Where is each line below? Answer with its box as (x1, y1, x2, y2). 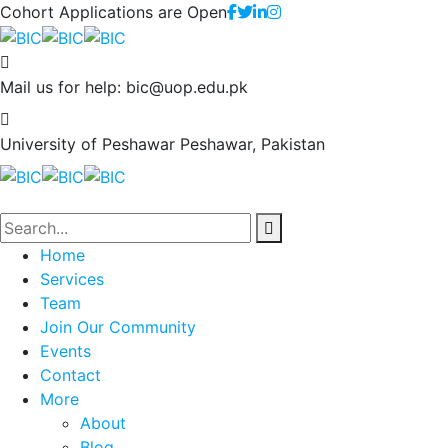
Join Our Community (40, 317, 196, 338)
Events (40, 341, 91, 362)
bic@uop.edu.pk (126, 76, 248, 97)
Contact (40, 365, 101, 386)
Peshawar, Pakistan (180, 133, 325, 154)
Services (40, 269, 104, 290)
